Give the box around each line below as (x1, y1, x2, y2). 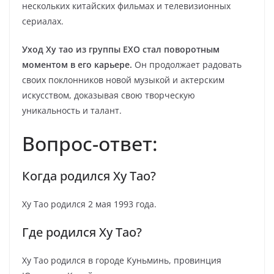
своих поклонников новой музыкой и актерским (22, 74, 224, 86)
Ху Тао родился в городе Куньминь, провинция (22, 254, 221, 266)
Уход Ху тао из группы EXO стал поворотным (22, 43, 220, 55)
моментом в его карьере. (22, 59, 132, 70)
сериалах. (22, 15, 64, 27)
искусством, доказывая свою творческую (22, 89, 195, 101)
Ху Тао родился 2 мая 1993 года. (22, 198, 157, 210)
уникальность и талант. (22, 105, 122, 116)
